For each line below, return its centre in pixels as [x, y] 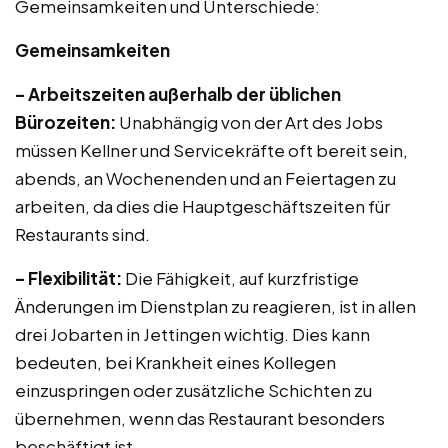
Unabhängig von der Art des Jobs [249, 122]
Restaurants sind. [82, 234]
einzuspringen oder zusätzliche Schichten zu [193, 390]
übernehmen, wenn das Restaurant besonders [200, 418]
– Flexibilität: [68, 278]
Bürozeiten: [65, 122]
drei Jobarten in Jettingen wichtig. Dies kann [192, 334]
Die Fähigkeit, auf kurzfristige [240, 278]
